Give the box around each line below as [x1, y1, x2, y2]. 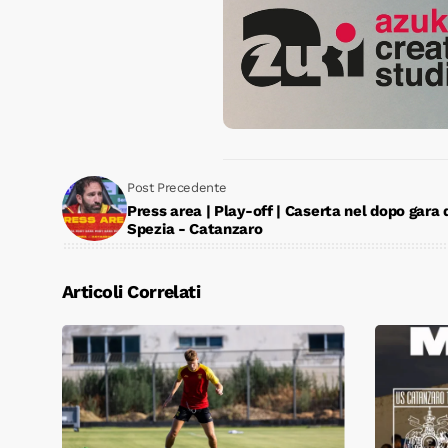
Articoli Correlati [62, 280, 201, 302]
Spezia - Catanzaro [127, 220, 263, 239]
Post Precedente [127, 180, 227, 196]
